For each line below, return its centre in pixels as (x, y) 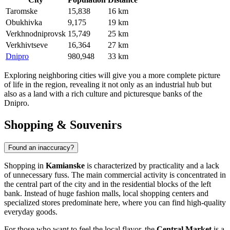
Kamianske (65, 165)
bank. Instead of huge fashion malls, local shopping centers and (106, 193)
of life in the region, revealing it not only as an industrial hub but (108, 85)
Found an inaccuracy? (41, 147)
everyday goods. (31, 212)
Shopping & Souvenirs (63, 124)
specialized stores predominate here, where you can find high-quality (115, 202)
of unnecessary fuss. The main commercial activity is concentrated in (115, 175)
